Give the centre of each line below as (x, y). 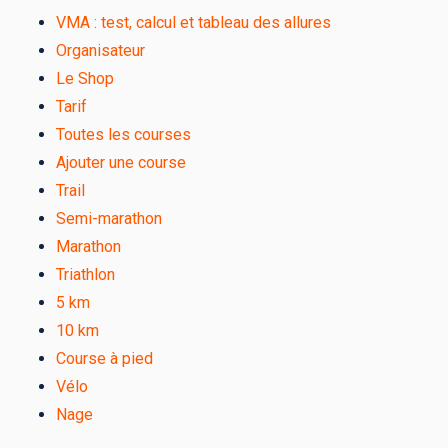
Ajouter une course (121, 162)
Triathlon (85, 274)
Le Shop (85, 78)
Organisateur (100, 50)
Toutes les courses (123, 134)
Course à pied (104, 358)
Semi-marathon (109, 218)
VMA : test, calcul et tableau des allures (193, 22)
